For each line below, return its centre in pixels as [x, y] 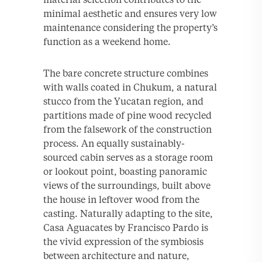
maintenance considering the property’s [130, 28]
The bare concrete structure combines [126, 73]
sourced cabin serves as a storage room [128, 158]
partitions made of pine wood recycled [127, 116]
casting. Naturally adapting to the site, [128, 214]
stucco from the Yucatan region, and [123, 101]
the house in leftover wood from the [121, 200]
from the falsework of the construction [127, 130]
